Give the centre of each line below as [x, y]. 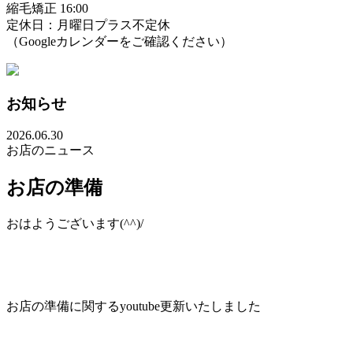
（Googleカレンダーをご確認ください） [119, 41]
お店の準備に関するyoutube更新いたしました [134, 307]
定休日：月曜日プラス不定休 [88, 24]
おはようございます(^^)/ [75, 224]
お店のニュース [50, 150]
